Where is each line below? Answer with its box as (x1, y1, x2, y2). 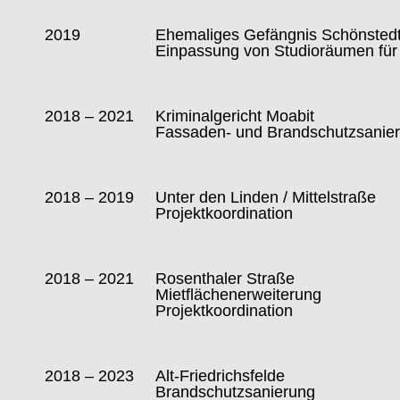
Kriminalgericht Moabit (155, 107, 315, 126)
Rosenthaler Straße (155, 270, 296, 288)
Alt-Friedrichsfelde (155, 367, 286, 386)
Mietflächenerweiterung (155, 286, 322, 304)
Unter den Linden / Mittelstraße (155, 188, 377, 207)
